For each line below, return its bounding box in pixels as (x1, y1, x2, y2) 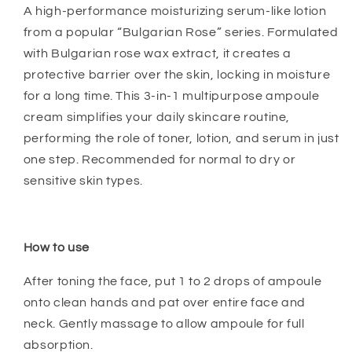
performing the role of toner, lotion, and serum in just (23, 131, 339, 145)
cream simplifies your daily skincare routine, (23, 110, 291, 123)
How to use (23, 241, 90, 255)
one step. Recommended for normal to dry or (23, 152, 296, 166)
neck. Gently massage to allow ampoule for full (23, 317, 305, 330)
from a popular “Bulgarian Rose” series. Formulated (23, 25, 339, 38)
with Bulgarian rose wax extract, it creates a (23, 46, 292, 60)
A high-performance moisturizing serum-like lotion (23, 4, 327, 17)
